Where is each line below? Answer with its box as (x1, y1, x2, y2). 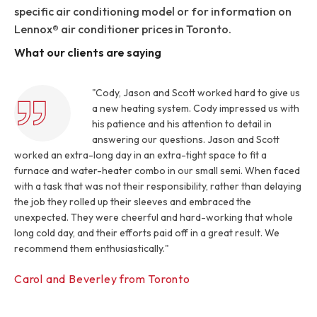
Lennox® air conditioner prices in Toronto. (14, 21, 231, 36)
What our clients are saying (14, 45, 161, 59)
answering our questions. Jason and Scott (92, 133, 279, 146)
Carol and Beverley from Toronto (14, 272, 190, 286)
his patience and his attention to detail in (92, 117, 272, 130)
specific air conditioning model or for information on (14, 4, 292, 18)
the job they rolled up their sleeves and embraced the (14, 195, 251, 208)
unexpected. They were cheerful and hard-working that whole (14, 211, 293, 224)
